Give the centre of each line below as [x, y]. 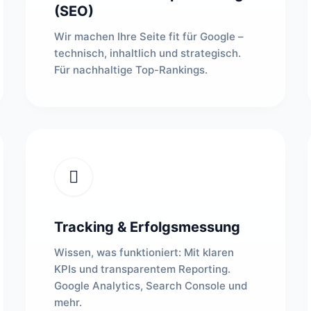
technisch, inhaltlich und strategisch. [148, 53]
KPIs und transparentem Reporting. [143, 269]
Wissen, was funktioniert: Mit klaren [144, 252]
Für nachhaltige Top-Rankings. [131, 70]
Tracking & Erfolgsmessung [148, 227]
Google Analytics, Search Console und [151, 286]
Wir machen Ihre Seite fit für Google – [149, 36]
